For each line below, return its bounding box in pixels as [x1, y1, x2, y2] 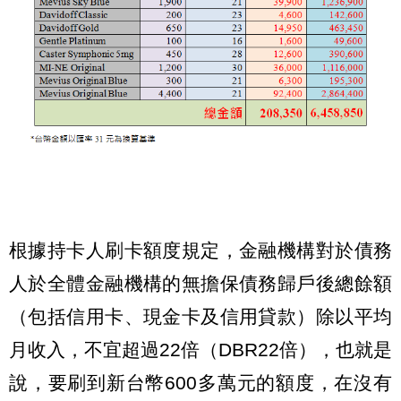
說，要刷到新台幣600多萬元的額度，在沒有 [9, 372, 392, 394]
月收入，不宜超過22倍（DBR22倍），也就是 [9, 339, 392, 361]
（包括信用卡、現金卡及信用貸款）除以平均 [9, 306, 392, 328]
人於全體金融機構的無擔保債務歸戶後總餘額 [9, 273, 392, 294]
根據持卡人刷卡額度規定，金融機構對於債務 [9, 240, 392, 261]
